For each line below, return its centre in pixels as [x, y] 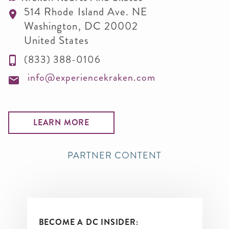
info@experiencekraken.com [91, 77]
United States [56, 40]
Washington [51, 26]
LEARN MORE [61, 122]
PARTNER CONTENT [114, 155]
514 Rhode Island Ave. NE [86, 12]
